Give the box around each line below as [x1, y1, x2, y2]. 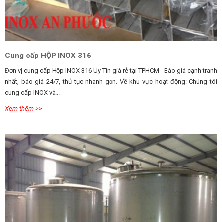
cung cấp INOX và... [5, 89, 60, 97]
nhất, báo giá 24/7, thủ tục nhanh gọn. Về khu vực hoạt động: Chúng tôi [5, 78, 217, 86]
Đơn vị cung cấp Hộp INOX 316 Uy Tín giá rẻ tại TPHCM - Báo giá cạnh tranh [5, 67, 217, 75]
